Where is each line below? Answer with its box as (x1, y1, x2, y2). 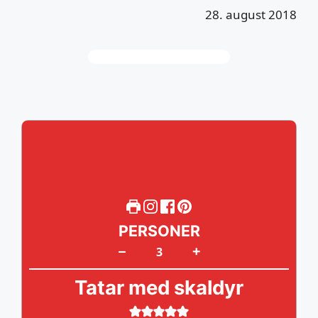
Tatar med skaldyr (75, 275, 243, 300)
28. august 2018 (205, 6, 297, 23)
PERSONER (118, 221, 200, 240)
